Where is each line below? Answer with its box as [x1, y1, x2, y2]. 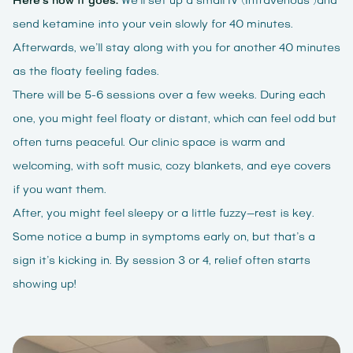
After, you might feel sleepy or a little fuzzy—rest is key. [13, 206, 314, 221]
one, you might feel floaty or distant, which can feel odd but [13, 112, 336, 127]
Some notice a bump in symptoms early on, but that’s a [13, 230, 315, 245]
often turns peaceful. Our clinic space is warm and [13, 136, 285, 150]
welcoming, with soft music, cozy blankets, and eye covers [13, 159, 331, 174]
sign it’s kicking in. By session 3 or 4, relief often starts [13, 254, 310, 269]
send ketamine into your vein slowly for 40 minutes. [13, 17, 293, 32]
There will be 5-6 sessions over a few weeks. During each [13, 88, 325, 103]
